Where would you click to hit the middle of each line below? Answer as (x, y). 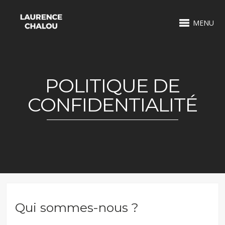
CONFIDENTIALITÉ (113, 105)
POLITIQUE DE (113, 86)
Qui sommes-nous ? (77, 207)
